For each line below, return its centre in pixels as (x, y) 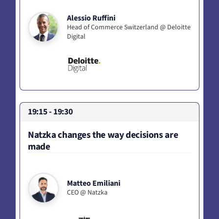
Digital (76, 36)
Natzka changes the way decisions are (103, 135)
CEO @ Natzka (87, 193)
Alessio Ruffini (91, 18)
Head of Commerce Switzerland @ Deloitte (129, 27)
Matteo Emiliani (94, 184)
